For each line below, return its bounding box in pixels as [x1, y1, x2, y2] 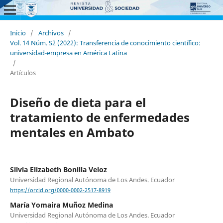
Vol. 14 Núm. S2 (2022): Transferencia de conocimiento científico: [9, 38, 201, 47]
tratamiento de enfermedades [9, 109, 190, 125]
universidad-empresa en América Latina [9, 48, 127, 57]
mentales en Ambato [9, 123, 134, 140]
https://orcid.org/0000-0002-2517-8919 [9, 187, 111, 194]
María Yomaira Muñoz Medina [9, 200, 113, 210]
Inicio [9, 28, 26, 37]
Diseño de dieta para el [9, 94, 146, 111]
